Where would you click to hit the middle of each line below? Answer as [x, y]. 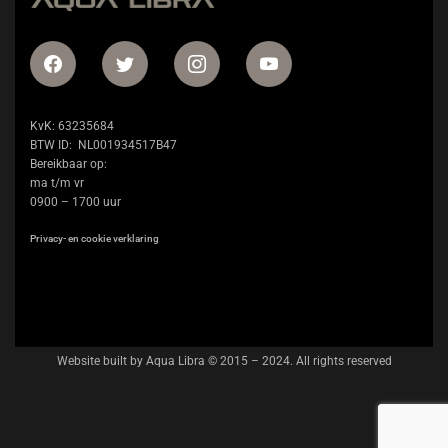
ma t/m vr [58, 183]
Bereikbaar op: [68, 164]
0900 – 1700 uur [75, 202]
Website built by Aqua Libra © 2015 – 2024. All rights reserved [224, 361]
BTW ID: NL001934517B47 [103, 145]
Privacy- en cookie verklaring [94, 238]
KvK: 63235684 [72, 126]
